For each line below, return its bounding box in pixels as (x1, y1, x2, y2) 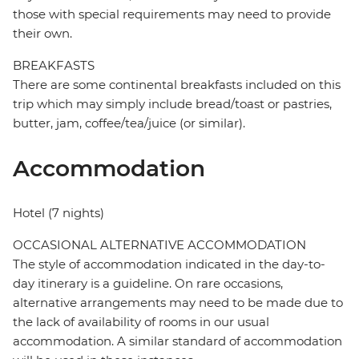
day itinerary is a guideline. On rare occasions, (13, 276, 283, 292)
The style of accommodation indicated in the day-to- (13, 256, 325, 272)
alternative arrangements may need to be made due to (13, 295, 343, 311)
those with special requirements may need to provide (13, 6, 331, 22)
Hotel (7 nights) (13, 205, 104, 221)
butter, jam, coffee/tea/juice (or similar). (13, 115, 245, 131)
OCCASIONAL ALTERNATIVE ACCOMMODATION (13, 237, 306, 253)
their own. (13, 26, 72, 42)
